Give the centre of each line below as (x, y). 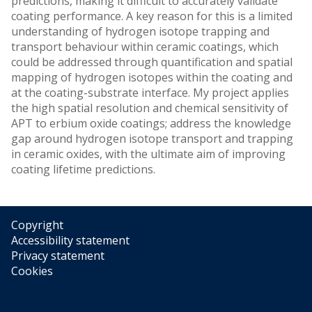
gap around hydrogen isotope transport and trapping (152, 139)
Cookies (32, 271)
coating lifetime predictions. (83, 169)
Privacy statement (58, 256)
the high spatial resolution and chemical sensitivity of (150, 108)
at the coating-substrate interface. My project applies (150, 93)
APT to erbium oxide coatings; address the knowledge (151, 123)
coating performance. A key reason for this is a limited (152, 16)
